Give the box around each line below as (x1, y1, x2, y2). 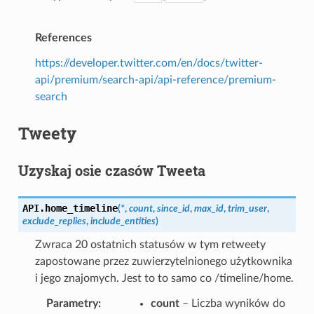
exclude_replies (22, 215, 86, 226)
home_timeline (44, 202, 118, 214)
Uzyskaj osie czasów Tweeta (18, 161, 205, 179)
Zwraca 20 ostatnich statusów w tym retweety (34, 238, 266, 250)
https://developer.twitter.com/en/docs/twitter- (34, 57, 263, 69)
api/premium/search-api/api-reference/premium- (34, 74, 276, 86)
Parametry (46, 297, 98, 309)
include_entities (90, 215, 156, 226)
